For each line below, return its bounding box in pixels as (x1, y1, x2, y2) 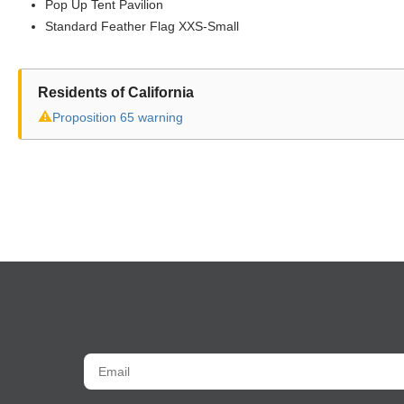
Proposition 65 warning (52, 110, 183, 124)
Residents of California (38, 85, 194, 100)
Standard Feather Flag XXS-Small (45, 19, 239, 33)
